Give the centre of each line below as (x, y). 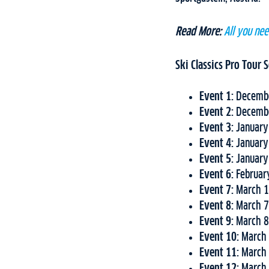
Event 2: (218, 113)
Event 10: (220, 237)
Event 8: (218, 206)
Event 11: (220, 253)
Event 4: (218, 144)
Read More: (198, 32)
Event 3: (218, 128)
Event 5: (218, 159)
